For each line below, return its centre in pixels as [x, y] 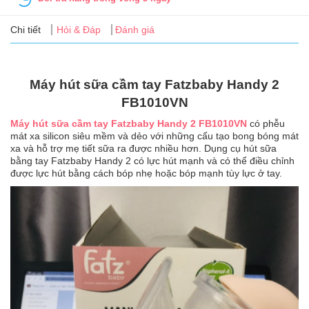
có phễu [266, 123]
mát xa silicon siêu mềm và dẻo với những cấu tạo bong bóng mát [154, 136]
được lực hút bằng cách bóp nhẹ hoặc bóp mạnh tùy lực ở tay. [146, 173]
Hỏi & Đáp [79, 29]
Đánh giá [135, 29]
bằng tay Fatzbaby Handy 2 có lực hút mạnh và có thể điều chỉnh [152, 160]
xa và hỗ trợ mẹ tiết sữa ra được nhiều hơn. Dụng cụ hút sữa [143, 148]
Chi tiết [26, 29]
